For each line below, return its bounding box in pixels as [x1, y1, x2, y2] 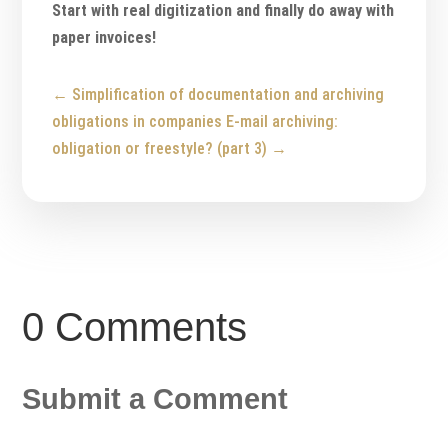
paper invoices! [52, 27, 157, 47]
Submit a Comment [22, 382, 289, 415]
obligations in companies [52, 111, 223, 131]
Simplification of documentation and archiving [72, 84, 385, 104]
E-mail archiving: [226, 111, 339, 131]
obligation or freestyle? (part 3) [52, 138, 268, 158]
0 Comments [22, 304, 248, 349]
